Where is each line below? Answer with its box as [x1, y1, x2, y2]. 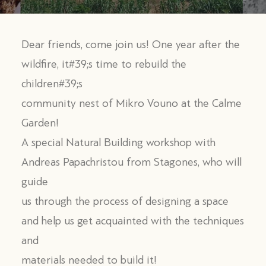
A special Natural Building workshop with [21, 136, 216, 149]
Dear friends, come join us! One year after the [21, 38, 240, 51]
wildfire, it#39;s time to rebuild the [21, 58, 186, 71]
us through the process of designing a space [21, 195, 229, 208]
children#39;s [21, 77, 83, 90]
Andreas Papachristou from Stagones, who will [21, 156, 242, 169]
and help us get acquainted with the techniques [21, 214, 244, 227]
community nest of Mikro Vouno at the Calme [21, 97, 242, 110]
